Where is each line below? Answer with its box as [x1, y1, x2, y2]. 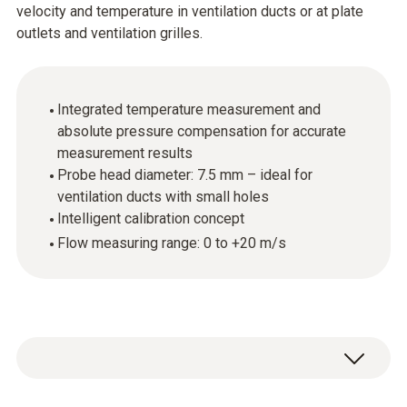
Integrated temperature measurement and [57, 101, 321, 118]
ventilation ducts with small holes [57, 188, 269, 205]
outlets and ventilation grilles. [16, 25, 203, 42]
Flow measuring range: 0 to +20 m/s [57, 234, 286, 252]
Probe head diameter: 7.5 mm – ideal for [57, 166, 313, 184]
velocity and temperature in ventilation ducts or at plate [16, 3, 363, 20]
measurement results [57, 144, 193, 162]
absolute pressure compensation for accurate [57, 123, 346, 140]
